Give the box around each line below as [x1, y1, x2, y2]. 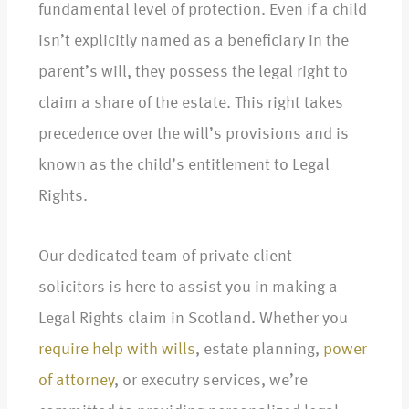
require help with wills [38, 341, 195, 359]
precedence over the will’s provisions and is [38, 126, 349, 143]
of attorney [38, 372, 114, 390]
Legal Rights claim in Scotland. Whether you [38, 310, 348, 328]
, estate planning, [195, 341, 323, 359]
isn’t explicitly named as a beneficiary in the [38, 33, 349, 50]
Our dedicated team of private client [38, 248, 292, 266]
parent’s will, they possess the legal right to [38, 64, 348, 81]
